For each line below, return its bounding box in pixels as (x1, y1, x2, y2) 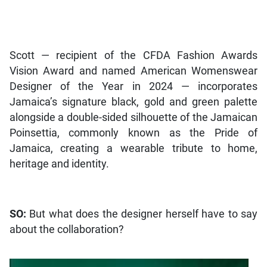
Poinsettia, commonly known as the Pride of (9, 126, 258, 139)
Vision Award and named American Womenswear (9, 64, 258, 77)
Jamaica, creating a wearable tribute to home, (9, 142, 258, 154)
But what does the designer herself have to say (29, 207, 258, 220)
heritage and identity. (9, 157, 109, 170)
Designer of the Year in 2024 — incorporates (9, 80, 258, 92)
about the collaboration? (9, 223, 124, 235)
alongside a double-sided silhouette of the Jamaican (9, 111, 258, 123)
